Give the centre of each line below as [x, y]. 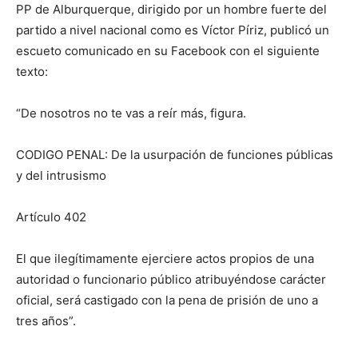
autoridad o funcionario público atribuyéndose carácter [171, 280]
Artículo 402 [51, 217]
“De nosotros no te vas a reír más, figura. [131, 113]
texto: [32, 72]
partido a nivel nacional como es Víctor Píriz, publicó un [173, 30]
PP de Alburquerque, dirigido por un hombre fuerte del [171, 10]
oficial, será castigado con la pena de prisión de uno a [167, 300]
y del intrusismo [61, 176]
